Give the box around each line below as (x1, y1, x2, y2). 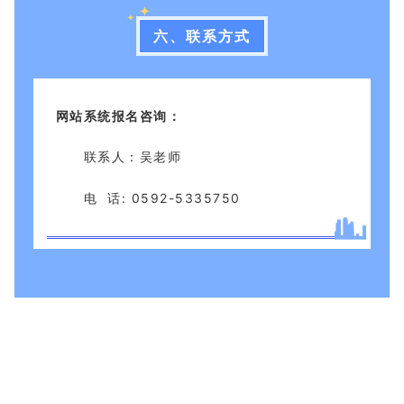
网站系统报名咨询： (55, 107, 182, 124)
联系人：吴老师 (83, 149, 182, 165)
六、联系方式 (153, 27, 251, 46)
